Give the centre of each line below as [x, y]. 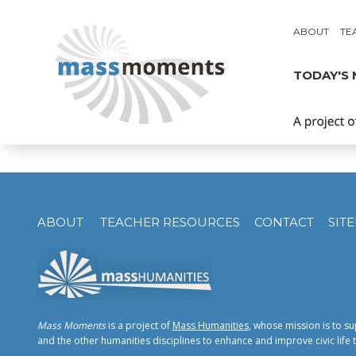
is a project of [139, 325]
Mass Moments [71, 325]
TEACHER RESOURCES [170, 222]
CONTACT [284, 222]
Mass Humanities [210, 325]
